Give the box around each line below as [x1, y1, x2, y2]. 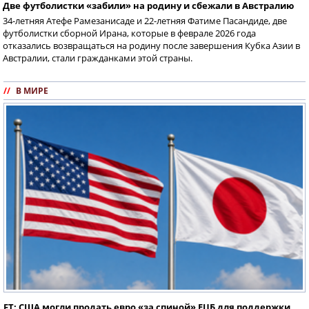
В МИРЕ [16, 85, 48, 97]
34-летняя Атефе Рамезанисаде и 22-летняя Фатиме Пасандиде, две [3, 14, 287, 28]
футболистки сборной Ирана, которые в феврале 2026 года [3, 27, 256, 40]
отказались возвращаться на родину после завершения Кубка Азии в [3, 39, 300, 52]
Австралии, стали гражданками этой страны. [3, 52, 192, 65]
